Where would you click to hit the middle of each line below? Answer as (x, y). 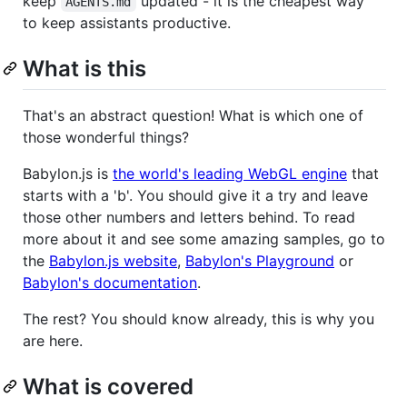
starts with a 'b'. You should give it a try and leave (195, 196)
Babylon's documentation (110, 283)
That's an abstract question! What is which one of (193, 116)
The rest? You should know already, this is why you (199, 319)
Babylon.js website (113, 261)
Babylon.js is (68, 174)
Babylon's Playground (260, 261)
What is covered (108, 387)
